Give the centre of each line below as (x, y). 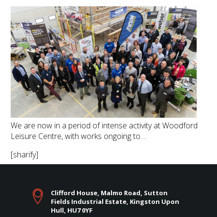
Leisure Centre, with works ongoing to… (78, 136)
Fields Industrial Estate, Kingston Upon (115, 201)
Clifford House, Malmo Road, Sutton (109, 193)
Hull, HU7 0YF (71, 210)
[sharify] (25, 154)
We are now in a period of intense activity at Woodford (104, 125)
